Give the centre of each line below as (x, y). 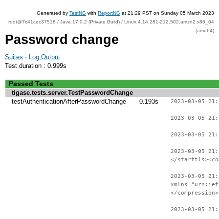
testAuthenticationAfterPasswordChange (69, 101)
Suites (14, 57)
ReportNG (109, 13)
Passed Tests (31, 84)
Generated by (53, 13)
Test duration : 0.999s (36, 66)
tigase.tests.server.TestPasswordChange (72, 93)
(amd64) (205, 31)
